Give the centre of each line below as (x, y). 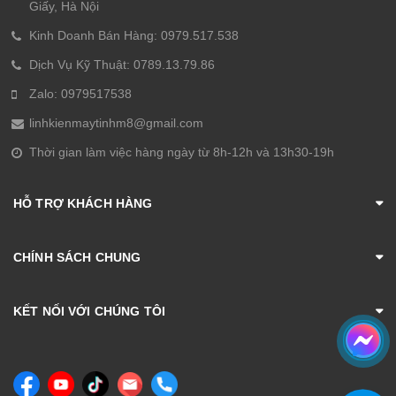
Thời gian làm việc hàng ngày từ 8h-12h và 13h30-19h (182, 152)
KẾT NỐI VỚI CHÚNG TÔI (89, 312)
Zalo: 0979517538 (80, 94)
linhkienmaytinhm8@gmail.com (116, 123)
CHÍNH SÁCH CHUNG (77, 258)
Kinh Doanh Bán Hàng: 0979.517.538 (134, 36)
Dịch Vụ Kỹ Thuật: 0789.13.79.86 (122, 65)
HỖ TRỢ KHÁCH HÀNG (83, 204)
